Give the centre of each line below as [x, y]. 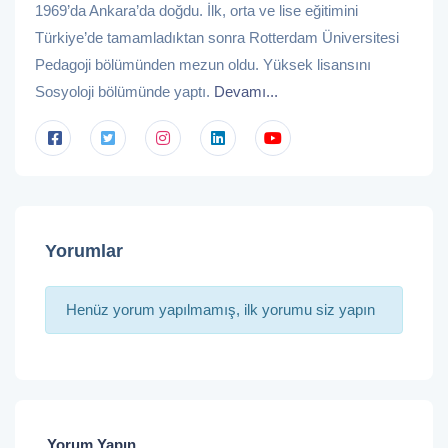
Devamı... [246, 91]
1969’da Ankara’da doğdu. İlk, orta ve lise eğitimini [196, 10]
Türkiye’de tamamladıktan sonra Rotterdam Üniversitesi [217, 37]
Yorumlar [84, 251]
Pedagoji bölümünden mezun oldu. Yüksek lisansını [203, 64]
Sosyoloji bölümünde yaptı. [124, 91]
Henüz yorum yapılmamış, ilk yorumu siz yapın [220, 309]
